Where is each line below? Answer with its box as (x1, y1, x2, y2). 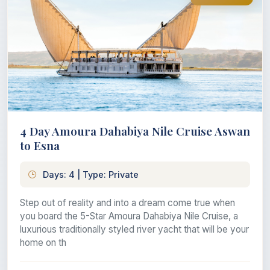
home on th (20, 236, 66, 248)
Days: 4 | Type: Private (43, 169, 139, 180)
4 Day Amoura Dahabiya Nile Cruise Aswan (20, 122, 250, 139)
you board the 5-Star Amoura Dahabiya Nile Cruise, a (20, 210, 238, 222)
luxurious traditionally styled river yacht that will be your (20, 223, 249, 235)
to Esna (20, 137, 60, 153)
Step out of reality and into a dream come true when (20, 196, 235, 209)
